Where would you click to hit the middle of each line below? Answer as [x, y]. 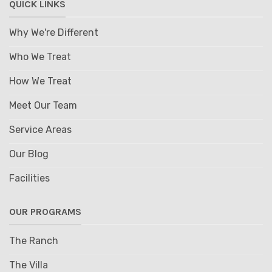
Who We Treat [40, 57]
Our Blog [29, 154]
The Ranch [33, 240]
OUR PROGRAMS [45, 212]
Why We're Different [53, 33]
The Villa [28, 265]
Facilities [29, 178]
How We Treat [40, 81]
